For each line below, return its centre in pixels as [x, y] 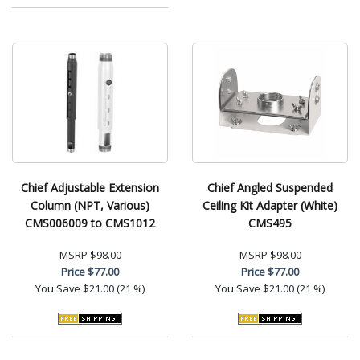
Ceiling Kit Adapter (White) [270, 205]
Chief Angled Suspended [270, 187]
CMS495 [270, 223]
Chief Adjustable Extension [90, 187]
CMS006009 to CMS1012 [90, 223]
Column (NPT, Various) [90, 205]
